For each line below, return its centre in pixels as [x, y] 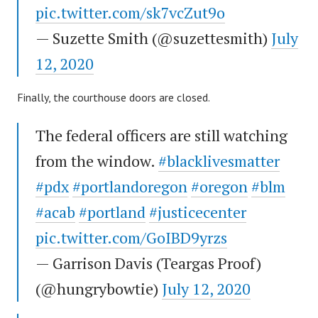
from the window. [97, 161]
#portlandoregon [130, 187]
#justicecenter [198, 212]
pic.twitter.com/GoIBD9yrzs [131, 238]
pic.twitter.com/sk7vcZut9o [130, 13]
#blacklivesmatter [219, 161]
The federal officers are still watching [161, 136]
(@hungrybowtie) [99, 289]
